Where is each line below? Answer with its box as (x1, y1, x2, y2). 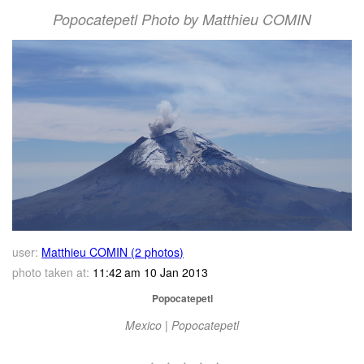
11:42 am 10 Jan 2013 (89, 263, 209, 280)
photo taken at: (12, 263, 90, 280)
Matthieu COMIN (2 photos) (41, 243, 184, 260)
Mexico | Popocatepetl (125, 316, 239, 333)
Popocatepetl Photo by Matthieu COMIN (53, 9, 311, 30)
